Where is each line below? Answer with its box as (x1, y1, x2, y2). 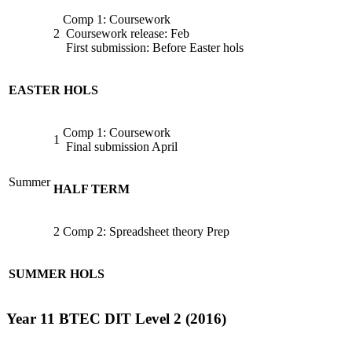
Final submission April (63, 139, 178, 153)
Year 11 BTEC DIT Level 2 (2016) (6, 310, 226, 328)
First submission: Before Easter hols (63, 40, 244, 54)
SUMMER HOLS (9, 266, 104, 280)
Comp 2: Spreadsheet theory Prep (63, 224, 229, 238)
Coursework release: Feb (63, 26, 189, 40)
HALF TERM (53, 181, 130, 196)
